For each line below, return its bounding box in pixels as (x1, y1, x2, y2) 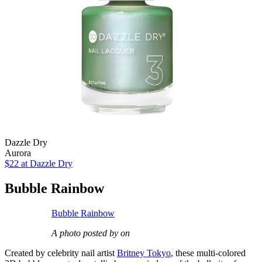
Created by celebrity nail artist (5, 248, 117, 258)
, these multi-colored (171, 248, 246, 258)
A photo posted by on (51, 228, 130, 239)
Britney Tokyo (117, 248, 171, 258)
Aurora (5, 148, 31, 158)
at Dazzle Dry (19, 158, 73, 169)
